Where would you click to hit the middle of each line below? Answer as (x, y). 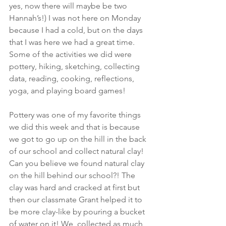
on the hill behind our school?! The (73, 175)
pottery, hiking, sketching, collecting (75, 66)
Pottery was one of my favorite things (76, 115)
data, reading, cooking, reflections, (73, 78)
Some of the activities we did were (71, 54)
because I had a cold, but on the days (77, 30)
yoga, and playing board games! (67, 91)
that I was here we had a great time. (73, 42)
